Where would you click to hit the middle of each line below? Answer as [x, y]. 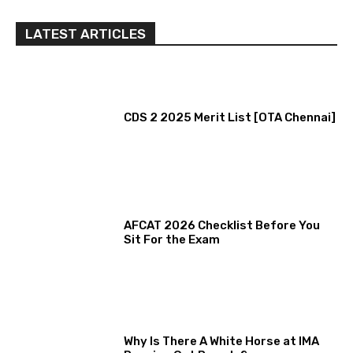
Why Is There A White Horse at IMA [222, 341]
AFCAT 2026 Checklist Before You [222, 226]
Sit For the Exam [172, 240]
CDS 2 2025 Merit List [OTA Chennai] [230, 117]
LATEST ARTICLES [85, 33]
